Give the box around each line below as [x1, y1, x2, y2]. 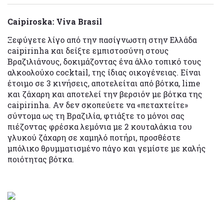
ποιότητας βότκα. [7, 153, 74, 164]
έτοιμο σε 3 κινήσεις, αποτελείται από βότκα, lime [7, 77, 200, 88]
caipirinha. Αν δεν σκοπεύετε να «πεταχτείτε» [7, 99, 188, 110]
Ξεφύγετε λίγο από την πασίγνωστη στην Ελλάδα [7, 34, 197, 45]
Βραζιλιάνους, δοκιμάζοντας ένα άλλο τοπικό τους [7, 56, 201, 67]
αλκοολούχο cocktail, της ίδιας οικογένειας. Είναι [7, 67, 201, 77]
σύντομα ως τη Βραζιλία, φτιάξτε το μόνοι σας [7, 110, 184, 121]
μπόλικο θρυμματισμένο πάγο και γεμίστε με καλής [7, 143, 206, 153]
